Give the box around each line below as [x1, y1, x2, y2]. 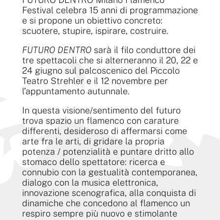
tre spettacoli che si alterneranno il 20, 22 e [22, 55, 198, 65]
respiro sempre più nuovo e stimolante [22, 208, 177, 219]
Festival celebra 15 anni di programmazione [22, 4, 198, 15]
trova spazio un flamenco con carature [22, 115, 179, 126]
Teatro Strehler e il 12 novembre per [22, 75, 168, 86]
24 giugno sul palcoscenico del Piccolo [22, 65, 180, 76]
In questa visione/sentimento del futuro [22, 105, 181, 115]
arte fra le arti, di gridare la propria [22, 136, 165, 146]
